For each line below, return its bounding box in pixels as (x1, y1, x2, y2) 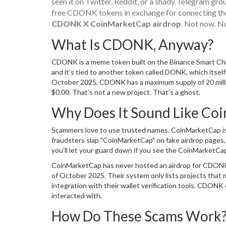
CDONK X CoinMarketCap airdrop (51, 18, 181, 28)
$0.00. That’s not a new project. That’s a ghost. (51, 87, 200, 96)
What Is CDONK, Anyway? (51, 35, 213, 53)
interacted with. (51, 191, 102, 200)
